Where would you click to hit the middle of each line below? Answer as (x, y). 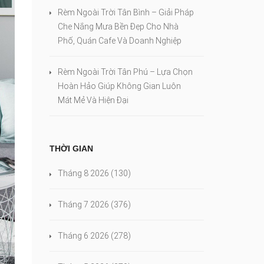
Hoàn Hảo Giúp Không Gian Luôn (119, 86)
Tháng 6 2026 (83, 236)
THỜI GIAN (71, 148)
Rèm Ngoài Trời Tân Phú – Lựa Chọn (125, 72)
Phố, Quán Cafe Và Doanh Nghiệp (119, 41)
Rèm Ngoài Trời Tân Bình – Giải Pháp (126, 12)
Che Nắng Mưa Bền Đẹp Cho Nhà (118, 27)
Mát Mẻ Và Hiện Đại (93, 100)
